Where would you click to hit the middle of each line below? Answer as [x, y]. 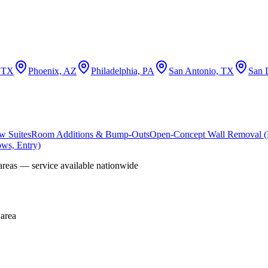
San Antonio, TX [201, 71]
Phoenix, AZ [52, 71]
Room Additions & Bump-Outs [90, 134]
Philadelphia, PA [123, 71]
